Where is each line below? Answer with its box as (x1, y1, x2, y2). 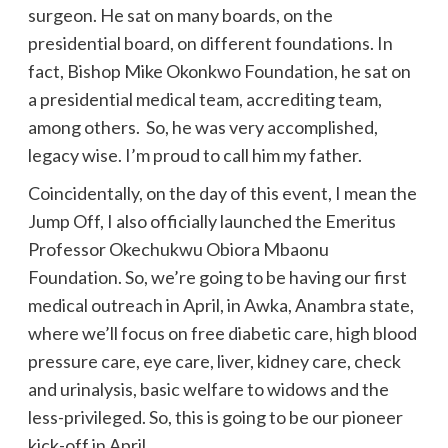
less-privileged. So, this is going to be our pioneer (27, 405, 403, 428)
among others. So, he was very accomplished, (27, 115, 378, 138)
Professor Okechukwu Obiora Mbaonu (27, 237, 329, 260)
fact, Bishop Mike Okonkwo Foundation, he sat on (27, 59, 411, 82)
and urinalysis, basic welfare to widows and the (27, 377, 389, 400)
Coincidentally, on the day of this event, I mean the (27, 181, 417, 204)
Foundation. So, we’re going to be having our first (27, 265, 407, 288)
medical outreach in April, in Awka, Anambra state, (27, 293, 414, 316)
